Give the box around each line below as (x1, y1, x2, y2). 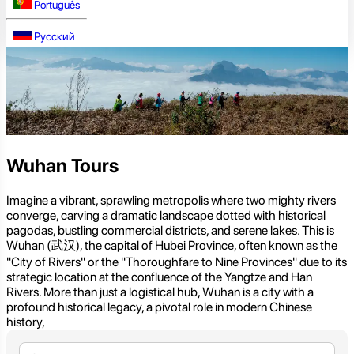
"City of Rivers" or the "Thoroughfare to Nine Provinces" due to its (6, 254, 347, 270)
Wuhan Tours (6, 154, 119, 178)
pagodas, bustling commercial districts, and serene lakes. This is (6, 223, 334, 239)
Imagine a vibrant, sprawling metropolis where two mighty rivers (6, 193, 336, 209)
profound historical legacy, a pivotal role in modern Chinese (6, 299, 312, 315)
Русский (34, 30, 75, 43)
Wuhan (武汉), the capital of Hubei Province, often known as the (6, 238, 337, 254)
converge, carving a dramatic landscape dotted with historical (6, 208, 326, 224)
